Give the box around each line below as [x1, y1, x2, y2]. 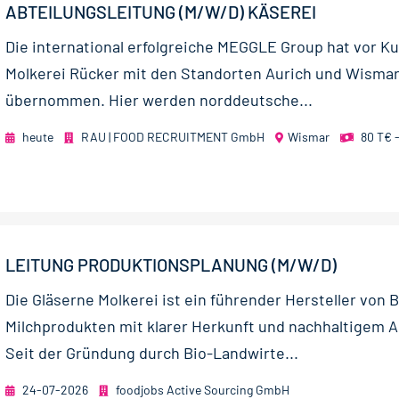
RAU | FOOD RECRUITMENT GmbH [78, 129, 265, 145]
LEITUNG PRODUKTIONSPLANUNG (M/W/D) [5, 254, 337, 276]
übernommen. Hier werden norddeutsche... [5, 90, 313, 110]
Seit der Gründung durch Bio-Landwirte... [5, 343, 298, 363]
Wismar [288, 129, 330, 145]
